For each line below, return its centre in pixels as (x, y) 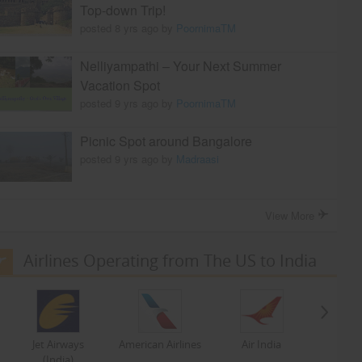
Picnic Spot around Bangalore (166, 141)
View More (291, 216)
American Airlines (160, 345)
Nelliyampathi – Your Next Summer (180, 66)
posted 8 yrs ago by (128, 28)
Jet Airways (58, 345)
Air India (262, 345)
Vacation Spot (120, 86)
